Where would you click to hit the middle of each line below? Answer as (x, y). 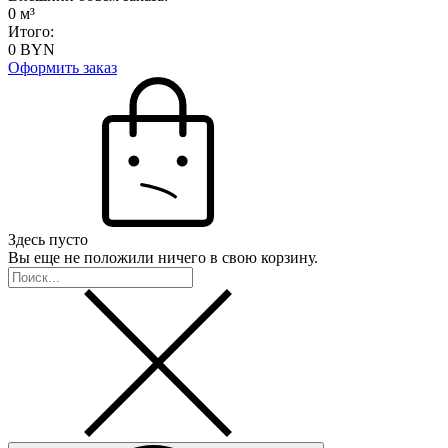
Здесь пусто (48, 239)
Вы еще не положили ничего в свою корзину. (163, 257)
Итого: (31, 31)
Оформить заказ (62, 67)
